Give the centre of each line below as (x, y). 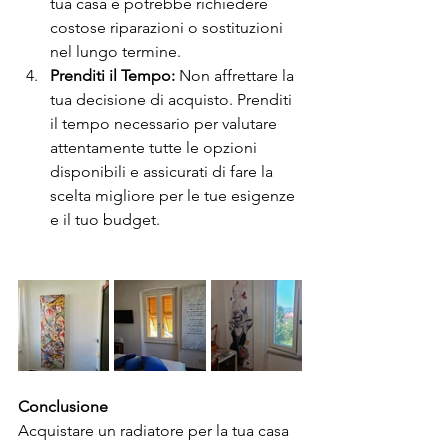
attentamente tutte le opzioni (155, 147)
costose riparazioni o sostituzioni (168, 27)
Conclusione (63, 406)
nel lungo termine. (115, 51)
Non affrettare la (236, 75)
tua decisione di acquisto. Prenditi (173, 99)
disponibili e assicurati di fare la (163, 171)
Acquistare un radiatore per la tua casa (155, 430)
